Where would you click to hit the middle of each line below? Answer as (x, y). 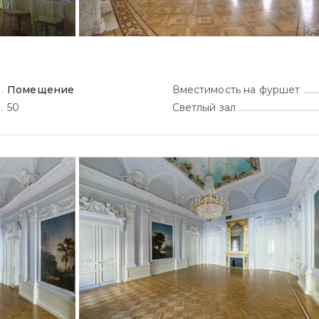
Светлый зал (204, 108)
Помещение (41, 90)
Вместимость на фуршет (236, 90)
